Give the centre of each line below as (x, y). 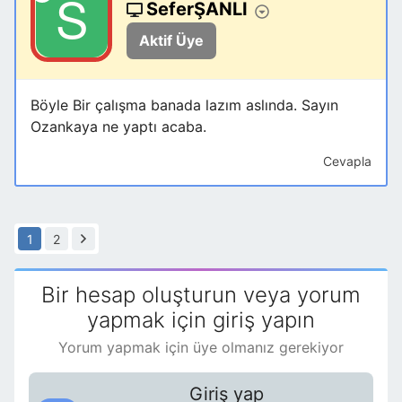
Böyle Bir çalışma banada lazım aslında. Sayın (184, 105)
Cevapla (347, 162)
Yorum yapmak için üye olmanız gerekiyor (201, 348)
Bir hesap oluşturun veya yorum (201, 295)
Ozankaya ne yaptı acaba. (118, 127)
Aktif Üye (171, 41)
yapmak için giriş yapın (201, 320)
